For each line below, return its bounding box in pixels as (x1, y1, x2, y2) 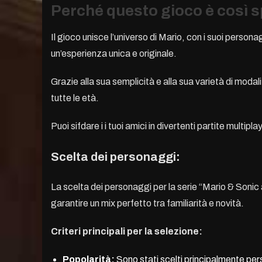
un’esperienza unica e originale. (51, 49, 177, 59)
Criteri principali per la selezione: (51, 226, 202, 237)
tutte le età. (51, 93, 99, 104)
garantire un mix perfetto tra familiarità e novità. (51, 198, 244, 209)
